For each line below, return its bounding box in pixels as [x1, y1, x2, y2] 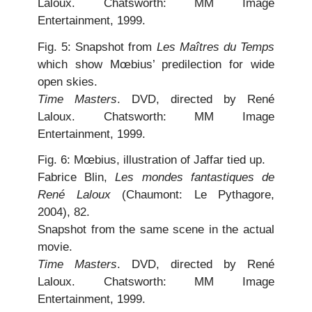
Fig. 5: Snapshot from [38, 40, 157, 54]
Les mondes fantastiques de [115, 171, 275, 185]
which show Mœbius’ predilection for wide [38, 57, 274, 71]
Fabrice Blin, [38, 171, 116, 185]
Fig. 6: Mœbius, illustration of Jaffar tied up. [38, 153, 265, 167]
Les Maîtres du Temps [156, 40, 275, 54]
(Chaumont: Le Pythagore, [110, 188, 274, 202]
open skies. [38, 75, 97, 88]
